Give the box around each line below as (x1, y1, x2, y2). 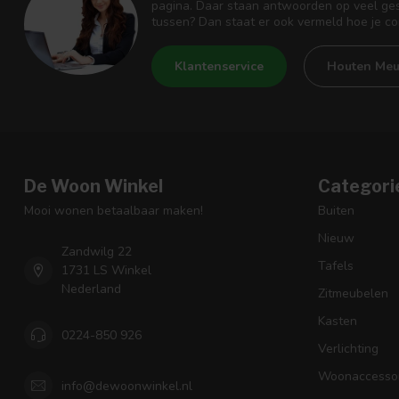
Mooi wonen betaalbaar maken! (24, 202, 203, 220)
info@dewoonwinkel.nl (61, 377, 192, 395)
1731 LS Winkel (61, 262, 151, 280)
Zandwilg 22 (61, 243, 132, 261)
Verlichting (318, 340, 379, 358)
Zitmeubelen (318, 285, 388, 303)
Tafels (318, 257, 354, 275)
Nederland (61, 281, 121, 298)
